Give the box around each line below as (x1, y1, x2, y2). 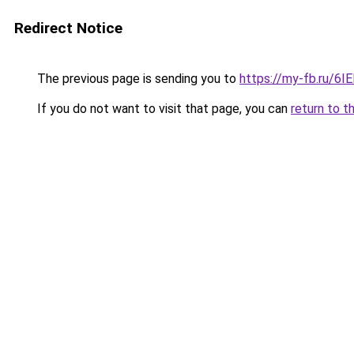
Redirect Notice (14, 19, 122, 37)
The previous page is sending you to (34, 71, 239, 86)
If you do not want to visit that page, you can (34, 101, 291, 116)
